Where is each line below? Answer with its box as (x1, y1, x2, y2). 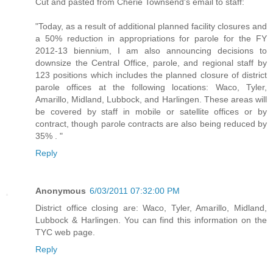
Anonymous (35, 186, 86, 196)
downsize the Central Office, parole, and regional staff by (35, 58, 267, 68)
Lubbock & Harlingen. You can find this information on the (35, 215, 267, 225)
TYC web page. (35, 227, 95, 238)
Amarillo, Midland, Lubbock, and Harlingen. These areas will (35, 94, 267, 105)
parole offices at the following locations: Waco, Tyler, (35, 82, 267, 93)
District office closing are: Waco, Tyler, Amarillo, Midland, (35, 203, 267, 213)
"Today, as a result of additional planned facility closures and (35, 21, 267, 32)
